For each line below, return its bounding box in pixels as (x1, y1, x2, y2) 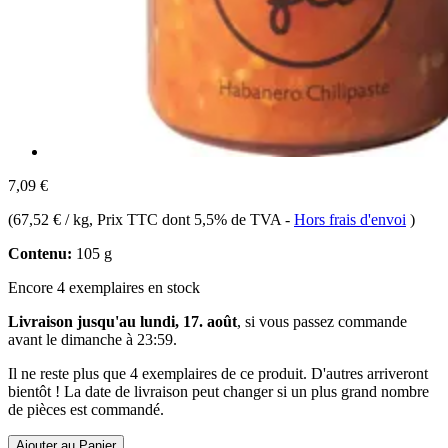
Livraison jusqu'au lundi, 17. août (8, 312, 237, 330)
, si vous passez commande (237, 312, 407, 330)
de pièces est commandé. (8, 400, 164, 418)
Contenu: (8, 244, 72, 262)
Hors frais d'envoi (294, 210, 406, 228)
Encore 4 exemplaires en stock (8, 278, 200, 296)
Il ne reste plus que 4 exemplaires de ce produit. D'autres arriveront (8, 364, 428, 382)
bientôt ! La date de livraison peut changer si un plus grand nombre (8, 382, 429, 400)
